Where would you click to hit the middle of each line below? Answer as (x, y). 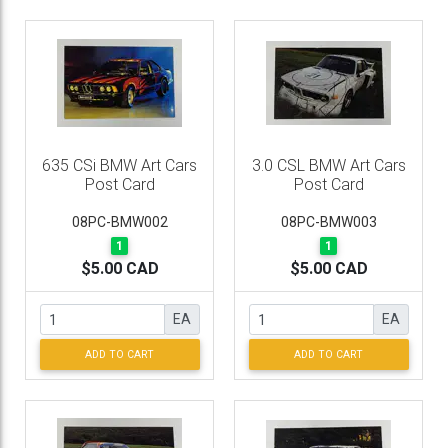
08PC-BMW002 (119, 222)
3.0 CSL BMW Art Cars (328, 165)
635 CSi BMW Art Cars (119, 165)
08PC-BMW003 (328, 222)
